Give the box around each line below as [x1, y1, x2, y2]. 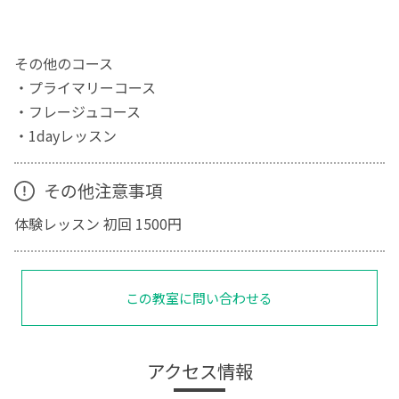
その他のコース [14, 52, 114, 74]
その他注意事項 [43, 178, 162, 204]
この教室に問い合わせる [126, 288, 273, 307]
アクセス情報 [146, 356, 253, 384]
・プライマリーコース [14, 76, 157, 98]
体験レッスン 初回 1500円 [14, 212, 183, 234]
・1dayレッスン [14, 124, 118, 146]
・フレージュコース [14, 100, 142, 122]
